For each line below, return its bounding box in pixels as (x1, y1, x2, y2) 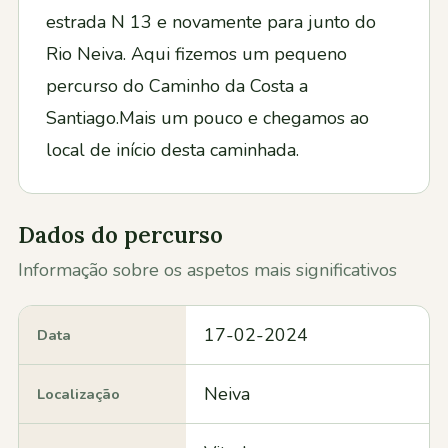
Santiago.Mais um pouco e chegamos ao (46, 106, 369, 131)
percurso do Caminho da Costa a (46, 74, 308, 99)
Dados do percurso (18, 220, 223, 250)
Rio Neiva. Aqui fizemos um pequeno (46, 42, 347, 67)
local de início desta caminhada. (46, 138, 299, 163)
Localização (37, 383, 120, 404)
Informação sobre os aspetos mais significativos (18, 257, 397, 282)
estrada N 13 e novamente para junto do (46, 10, 376, 35)
